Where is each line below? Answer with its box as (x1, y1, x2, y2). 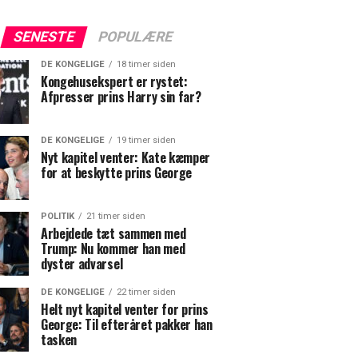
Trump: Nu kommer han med (41, 239, 185, 258)
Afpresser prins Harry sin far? (41, 87, 201, 106)
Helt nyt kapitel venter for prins (41, 300, 209, 319)
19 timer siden (117, 135, 176, 145)
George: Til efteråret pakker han (41, 315, 213, 334)
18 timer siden (117, 59, 176, 70)
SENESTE (10, 29, 77, 45)
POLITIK (41, 211, 74, 221)
